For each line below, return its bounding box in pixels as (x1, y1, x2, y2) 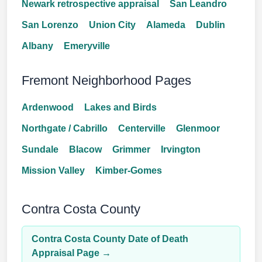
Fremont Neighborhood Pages (22, 73, 191, 88)
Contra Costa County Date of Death (32, 234, 188, 244)
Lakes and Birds (84, 102, 157, 112)
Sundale (22, 144, 58, 154)
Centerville (118, 123, 166, 133)
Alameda (146, 20, 185, 30)
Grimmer (112, 144, 150, 154)
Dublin (196, 20, 225, 30)
